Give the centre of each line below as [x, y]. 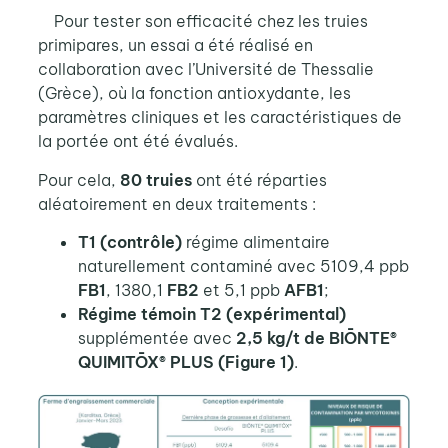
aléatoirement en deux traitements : [178, 203]
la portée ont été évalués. [139, 141]
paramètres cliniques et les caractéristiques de [219, 117]
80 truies [157, 179]
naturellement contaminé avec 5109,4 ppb [243, 266]
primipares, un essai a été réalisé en [175, 45]
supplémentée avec [156, 338]
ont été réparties [261, 179]
